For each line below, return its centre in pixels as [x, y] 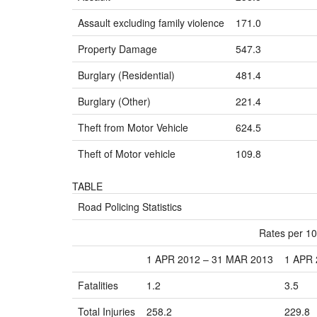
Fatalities [98, 285]
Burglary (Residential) [126, 75]
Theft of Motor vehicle [127, 154]
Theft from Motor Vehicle [133, 127]
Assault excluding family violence [151, 23]
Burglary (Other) [114, 101]
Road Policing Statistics [130, 207]
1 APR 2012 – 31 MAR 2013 [210, 259]
